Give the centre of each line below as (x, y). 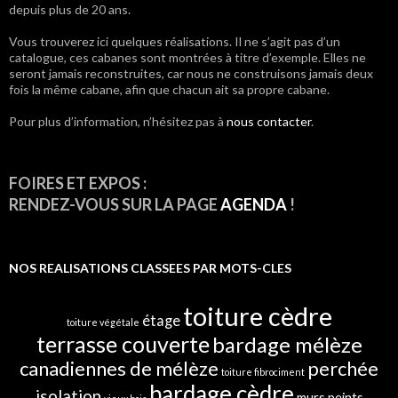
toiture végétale (103, 322)
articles (48, 52)
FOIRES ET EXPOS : (78, 183)
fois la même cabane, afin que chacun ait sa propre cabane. (169, 89)
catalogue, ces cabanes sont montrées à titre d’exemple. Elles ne (187, 57)
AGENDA (254, 204)
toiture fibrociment (263, 371)
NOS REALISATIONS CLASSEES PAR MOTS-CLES (150, 267)
